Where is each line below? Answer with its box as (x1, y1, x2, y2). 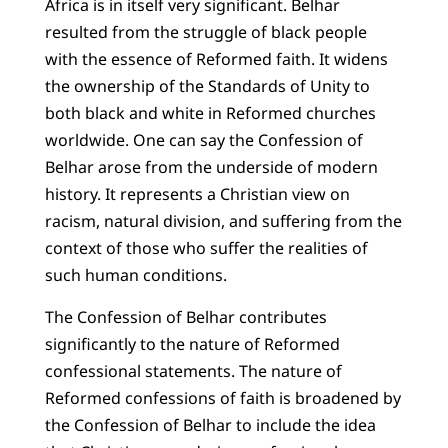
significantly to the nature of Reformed (44, 332, 340, 355)
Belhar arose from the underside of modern (44, 156, 378, 179)
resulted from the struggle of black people (44, 21, 367, 44)
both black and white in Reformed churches (44, 102, 376, 125)
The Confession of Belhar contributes (44, 305, 327, 328)
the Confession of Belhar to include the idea (44, 413, 376, 436)
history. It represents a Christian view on (44, 183, 350, 206)
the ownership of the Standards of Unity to (44, 75, 370, 98)
